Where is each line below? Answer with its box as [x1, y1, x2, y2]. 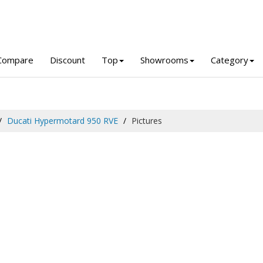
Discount [50, 53, 85, 66]
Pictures [131, 114, 162, 126]
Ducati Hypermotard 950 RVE [7, 114, 118, 126]
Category [211, 53, 248, 66]
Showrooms [140, 53, 188, 66]
